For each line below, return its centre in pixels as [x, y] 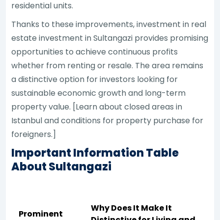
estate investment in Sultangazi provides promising [110, 38]
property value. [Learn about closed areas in [97, 107]
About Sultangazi [62, 166]
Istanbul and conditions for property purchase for [108, 120]
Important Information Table [95, 153]
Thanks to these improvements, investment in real [109, 24]
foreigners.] [34, 134]
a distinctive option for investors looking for [95, 79]
